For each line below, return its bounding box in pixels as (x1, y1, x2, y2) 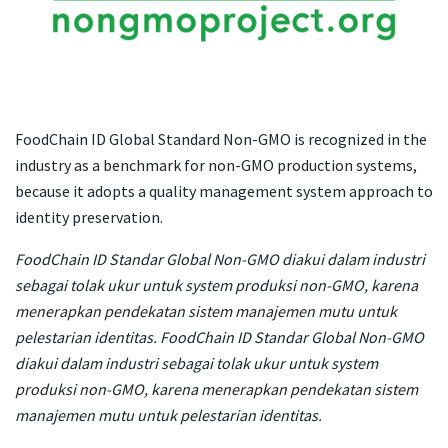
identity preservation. (15, 207, 163, 227)
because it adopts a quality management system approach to (15, 181, 433, 201)
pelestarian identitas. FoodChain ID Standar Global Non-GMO (15, 327, 424, 347)
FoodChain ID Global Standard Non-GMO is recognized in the (15, 129, 427, 149)
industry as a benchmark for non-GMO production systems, (15, 155, 417, 175)
